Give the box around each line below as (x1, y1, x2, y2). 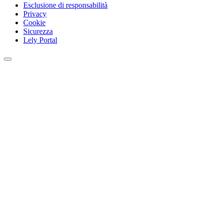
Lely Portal (23, 35, 57, 44)
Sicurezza (23, 27, 53, 35)
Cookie (23, 18, 46, 27)
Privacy (23, 9, 46, 18)
